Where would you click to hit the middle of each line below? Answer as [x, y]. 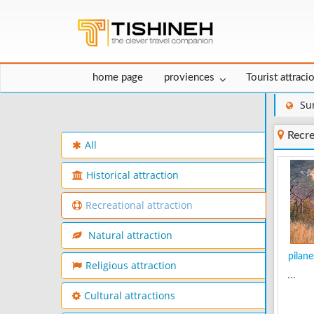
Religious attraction [131, 266]
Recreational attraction [139, 206]
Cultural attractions [130, 296]
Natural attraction [129, 236]
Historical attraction [132, 176]
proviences [189, 78]
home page [118, 78]
